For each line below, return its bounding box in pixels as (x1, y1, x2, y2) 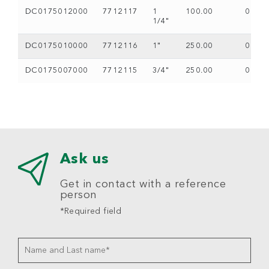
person (59, 190, 97, 201)
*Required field (59, 207, 121, 216)
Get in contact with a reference (59, 179, 226, 190)
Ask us (59, 153, 109, 167)
